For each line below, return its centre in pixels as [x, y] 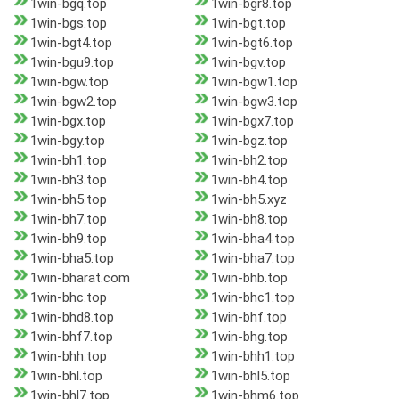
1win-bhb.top [249, 278]
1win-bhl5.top [250, 376]
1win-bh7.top [69, 220]
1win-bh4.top [249, 180]
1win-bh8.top [249, 220]
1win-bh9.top [69, 239]
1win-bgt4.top [71, 43]
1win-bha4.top [252, 239]
